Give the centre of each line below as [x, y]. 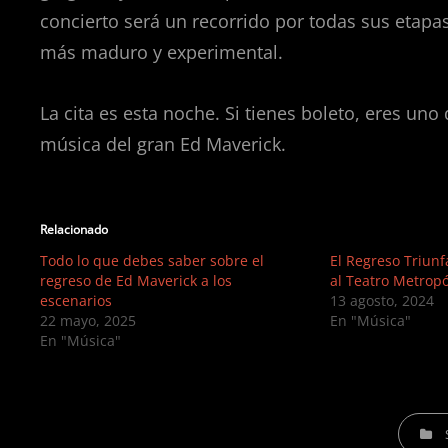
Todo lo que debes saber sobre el [152, 261]
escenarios [76, 301]
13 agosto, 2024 [382, 301]
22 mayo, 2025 [88, 321]
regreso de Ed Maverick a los [136, 281]
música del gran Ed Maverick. [163, 144]
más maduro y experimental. [161, 52]
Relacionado [74, 230]
